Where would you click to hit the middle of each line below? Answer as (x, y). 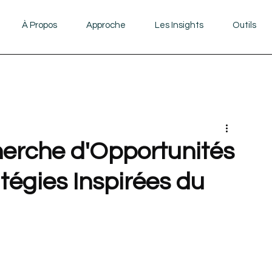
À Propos (39, 25)
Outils (244, 25)
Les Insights (179, 25)
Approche (106, 25)
